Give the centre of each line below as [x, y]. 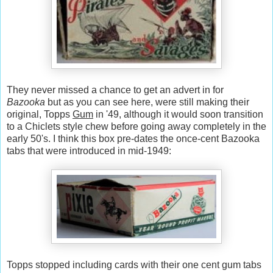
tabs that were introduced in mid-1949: [89, 151]
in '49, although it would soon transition [178, 115]
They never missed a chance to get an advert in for [115, 90]
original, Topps [40, 115]
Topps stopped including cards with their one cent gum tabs [134, 265]
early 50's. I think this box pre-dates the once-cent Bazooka [133, 139]
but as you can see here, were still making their [147, 102]
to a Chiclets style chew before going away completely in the [136, 127]
